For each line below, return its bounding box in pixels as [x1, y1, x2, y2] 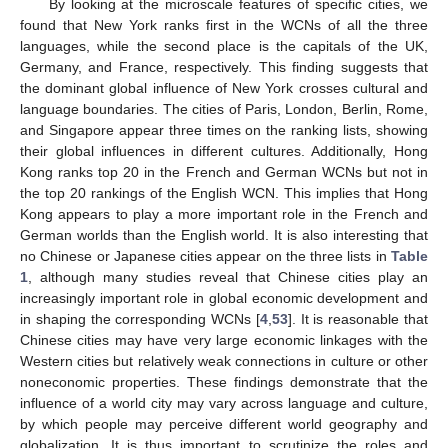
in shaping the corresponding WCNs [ [20, 311, 260, 328]
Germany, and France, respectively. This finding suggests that [20, 59, 428, 76]
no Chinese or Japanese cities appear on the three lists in [20, 248, 391, 265]
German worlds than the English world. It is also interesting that [20, 227, 428, 244]
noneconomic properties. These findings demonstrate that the [20, 374, 428, 391]
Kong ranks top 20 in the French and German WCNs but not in [20, 164, 428, 181]
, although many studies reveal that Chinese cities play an [28, 269, 428, 286]
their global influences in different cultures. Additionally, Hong [20, 143, 428, 160]
